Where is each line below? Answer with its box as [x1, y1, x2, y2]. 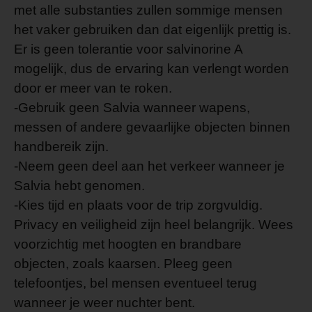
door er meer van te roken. [14, 81, 172, 95]
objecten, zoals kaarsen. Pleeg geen [14, 256, 233, 271]
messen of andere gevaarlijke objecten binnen [14, 120, 290, 134]
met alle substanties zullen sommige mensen [14, 3, 283, 17]
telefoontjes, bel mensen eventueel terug [14, 276, 257, 290]
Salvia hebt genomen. [14, 178, 145, 193]
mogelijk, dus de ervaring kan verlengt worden [14, 61, 289, 76]
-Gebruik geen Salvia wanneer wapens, [14, 100, 250, 115]
